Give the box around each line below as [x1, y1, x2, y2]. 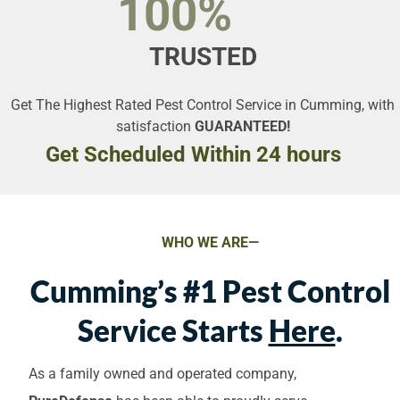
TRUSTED [143, 41, 257, 71]
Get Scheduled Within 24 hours [46, 141, 341, 167]
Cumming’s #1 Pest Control [29, 272, 390, 309]
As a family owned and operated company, [29, 364, 296, 382]
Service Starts [77, 312, 269, 348]
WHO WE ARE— [161, 234, 259, 252]
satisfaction [115, 118, 195, 136]
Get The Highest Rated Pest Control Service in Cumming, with [11, 96, 395, 114]
